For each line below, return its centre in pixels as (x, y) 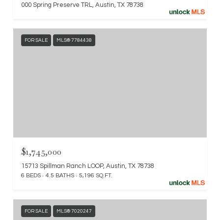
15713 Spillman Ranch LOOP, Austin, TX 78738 (88, 166)
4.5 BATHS (60, 176)
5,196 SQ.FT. (96, 176)
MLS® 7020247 (74, 211)
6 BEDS (31, 176)
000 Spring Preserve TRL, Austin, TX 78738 (82, 5)
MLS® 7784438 (74, 41)
